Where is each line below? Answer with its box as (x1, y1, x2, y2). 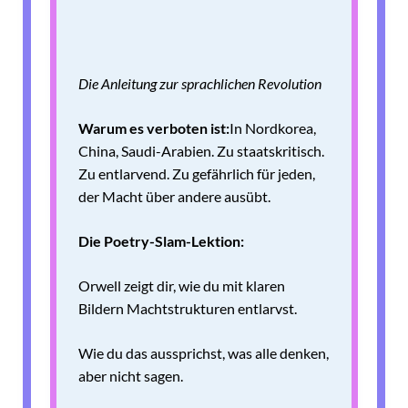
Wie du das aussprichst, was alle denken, (78, 344, 329, 362)
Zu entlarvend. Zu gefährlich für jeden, (78, 165, 315, 183)
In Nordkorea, (229, 119, 316, 138)
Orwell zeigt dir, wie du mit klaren (78, 277, 285, 295)
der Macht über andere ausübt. (78, 188, 270, 206)
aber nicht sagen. (78, 367, 183, 385)
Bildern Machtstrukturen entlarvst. (78, 300, 297, 318)
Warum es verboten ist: (78, 119, 229, 138)
